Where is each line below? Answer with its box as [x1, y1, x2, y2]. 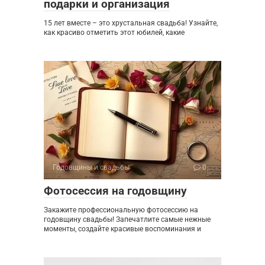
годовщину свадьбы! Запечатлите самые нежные [44, 215, 211, 224]
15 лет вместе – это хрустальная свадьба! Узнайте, [44, 18, 218, 27]
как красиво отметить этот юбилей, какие [44, 28, 185, 37]
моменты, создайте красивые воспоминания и [44, 224, 201, 233]
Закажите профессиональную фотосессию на [44, 205, 198, 214]
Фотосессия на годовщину [44, 183, 187, 198]
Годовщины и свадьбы [53, 163, 130, 172]
